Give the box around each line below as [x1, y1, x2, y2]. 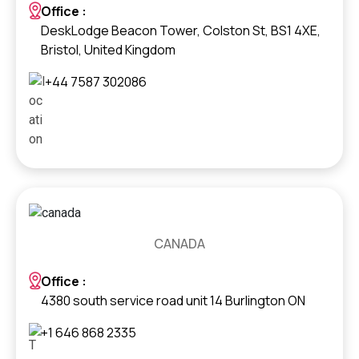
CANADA [154, 234, 205, 252]
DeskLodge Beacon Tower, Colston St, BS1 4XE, [41, 21, 321, 39]
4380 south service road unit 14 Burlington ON [41, 291, 306, 309]
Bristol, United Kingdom [41, 40, 176, 58]
